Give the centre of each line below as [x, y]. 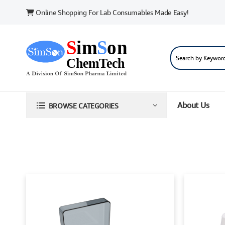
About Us [193, 105]
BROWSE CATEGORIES [83, 105]
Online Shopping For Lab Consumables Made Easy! [111, 12]
